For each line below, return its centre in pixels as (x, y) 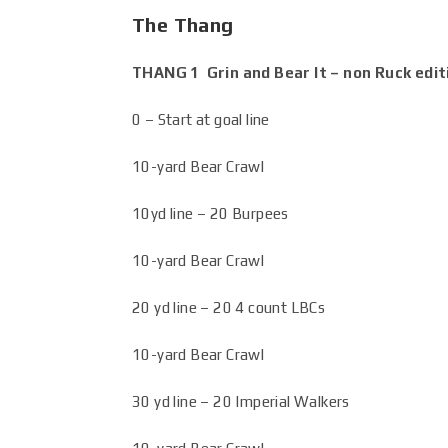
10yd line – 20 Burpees (210, 213)
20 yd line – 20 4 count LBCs (229, 307)
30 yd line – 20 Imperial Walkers (241, 401)
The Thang (183, 24)
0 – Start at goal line (201, 119)
